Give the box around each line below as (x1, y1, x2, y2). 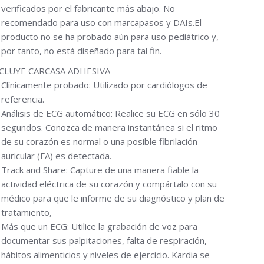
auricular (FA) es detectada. (1, 150, 111, 161)
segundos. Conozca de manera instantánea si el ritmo (1, 121, 217, 133)
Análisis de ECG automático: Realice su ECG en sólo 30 (1, 107, 220, 119)
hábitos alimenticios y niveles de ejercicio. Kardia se (1, 249, 210, 260)
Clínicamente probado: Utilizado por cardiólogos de (1, 79, 207, 91)
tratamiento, (1, 206, 52, 218)
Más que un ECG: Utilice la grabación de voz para (1, 220, 197, 232)
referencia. (1, 93, 44, 105)
